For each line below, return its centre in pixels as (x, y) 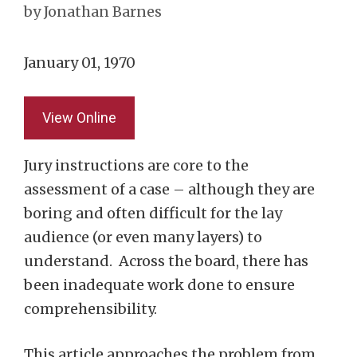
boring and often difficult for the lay (153, 213)
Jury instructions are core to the (136, 165)
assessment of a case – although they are (169, 189)
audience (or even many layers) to (143, 237)
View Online (79, 118)
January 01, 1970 (80, 63)
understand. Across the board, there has (166, 261)
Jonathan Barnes (103, 12)
